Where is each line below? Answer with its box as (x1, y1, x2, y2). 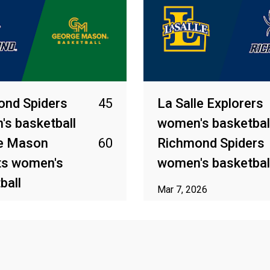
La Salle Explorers (157, 96, 263, 111)
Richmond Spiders (157, 136, 265, 151)
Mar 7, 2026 (157, 184, 207, 195)
